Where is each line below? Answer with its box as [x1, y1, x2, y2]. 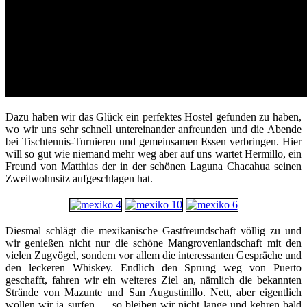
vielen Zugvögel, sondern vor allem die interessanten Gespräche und [5, 249, 302, 262]
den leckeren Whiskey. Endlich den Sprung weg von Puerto [5, 262, 302, 274]
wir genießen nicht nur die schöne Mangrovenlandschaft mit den [5, 237, 302, 249]
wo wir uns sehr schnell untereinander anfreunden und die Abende [5, 123, 302, 136]
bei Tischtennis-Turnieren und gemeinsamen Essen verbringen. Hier [5, 136, 302, 148]
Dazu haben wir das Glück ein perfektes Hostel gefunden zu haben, [5, 111, 302, 123]
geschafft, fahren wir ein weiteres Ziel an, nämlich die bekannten [5, 274, 302, 286]
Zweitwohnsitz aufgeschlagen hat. [5, 173, 153, 185]
